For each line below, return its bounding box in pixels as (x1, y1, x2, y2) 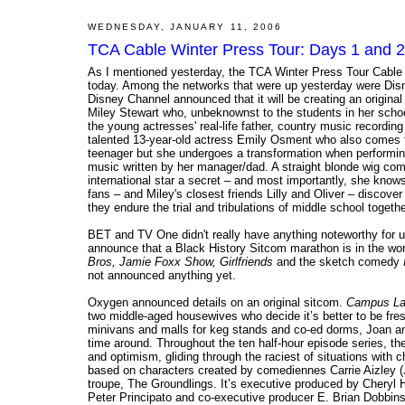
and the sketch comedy (273, 255, 403, 269)
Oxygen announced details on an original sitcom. (88, 296, 346, 310)
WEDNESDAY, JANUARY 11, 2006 (88, 21, 282, 32)
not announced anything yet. (88, 268, 236, 283)
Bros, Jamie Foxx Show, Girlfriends (88, 255, 273, 269)
